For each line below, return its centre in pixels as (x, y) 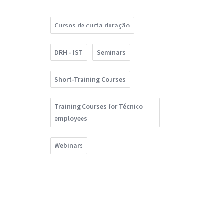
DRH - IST (69, 52)
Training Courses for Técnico (99, 106)
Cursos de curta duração (92, 25)
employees (71, 119)
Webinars (69, 146)
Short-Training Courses (90, 79)
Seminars (111, 52)
